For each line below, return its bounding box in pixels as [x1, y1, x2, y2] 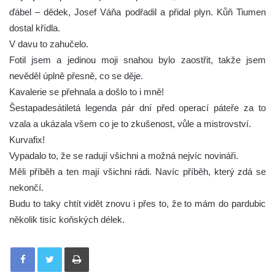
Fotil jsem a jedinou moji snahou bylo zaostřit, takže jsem [9, 55, 266, 66]
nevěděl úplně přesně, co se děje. [9, 71, 143, 82]
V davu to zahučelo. [9, 39, 88, 50]
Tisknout [88, 242, 119, 252]
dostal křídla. [9, 23, 60, 34]
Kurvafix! [9, 134, 45, 145]
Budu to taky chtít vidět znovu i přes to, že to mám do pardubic [9, 198, 266, 209]
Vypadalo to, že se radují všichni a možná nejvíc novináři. [9, 150, 238, 161]
